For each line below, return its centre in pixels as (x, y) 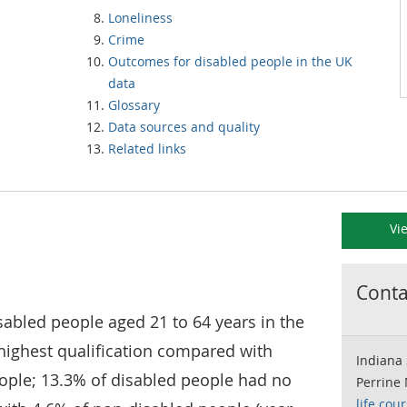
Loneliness (140, 18)
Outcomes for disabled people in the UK (230, 61)
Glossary (134, 105)
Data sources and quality (184, 127)
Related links (147, 149)
